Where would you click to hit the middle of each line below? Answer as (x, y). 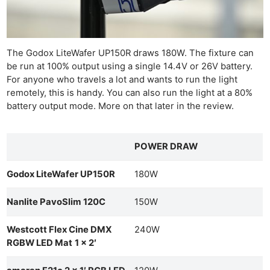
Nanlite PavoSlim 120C (56, 202)
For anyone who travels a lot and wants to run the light (122, 80)
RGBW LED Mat (40, 243)
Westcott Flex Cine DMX (60, 229)
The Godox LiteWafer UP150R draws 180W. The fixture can (130, 53)
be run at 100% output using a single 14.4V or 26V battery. (130, 67)
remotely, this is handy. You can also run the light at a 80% (130, 93)
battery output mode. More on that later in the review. (121, 106)
